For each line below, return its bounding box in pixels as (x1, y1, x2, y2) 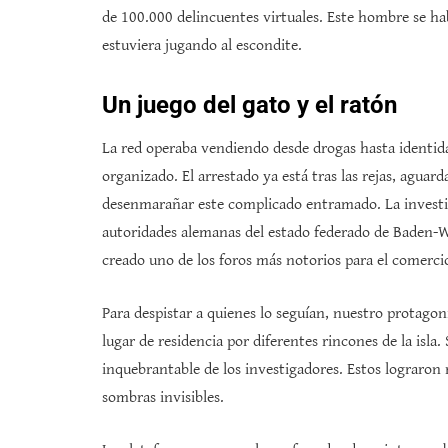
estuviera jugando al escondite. (102, 36, 302, 56)
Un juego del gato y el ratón (102, 91, 397, 120)
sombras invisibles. (102, 388, 224, 408)
